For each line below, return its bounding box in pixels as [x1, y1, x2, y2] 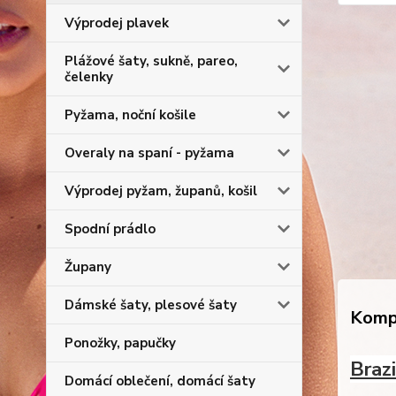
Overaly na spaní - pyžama [65, 144, 234, 162]
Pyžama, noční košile [65, 106, 196, 124]
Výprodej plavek [65, 14, 169, 32]
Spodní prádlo [65, 220, 156, 238]
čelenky [65, 68, 113, 86]
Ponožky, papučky [65, 334, 176, 352]
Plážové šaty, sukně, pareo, [65, 52, 238, 70]
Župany [65, 258, 111, 276]
